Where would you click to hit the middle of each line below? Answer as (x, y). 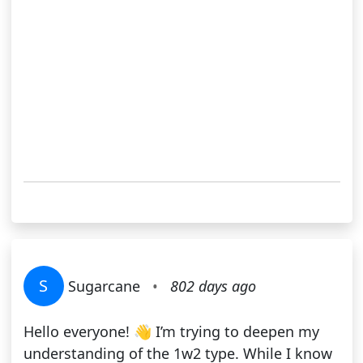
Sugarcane (104, 286)
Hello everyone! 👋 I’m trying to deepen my (171, 332)
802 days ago (213, 286)
